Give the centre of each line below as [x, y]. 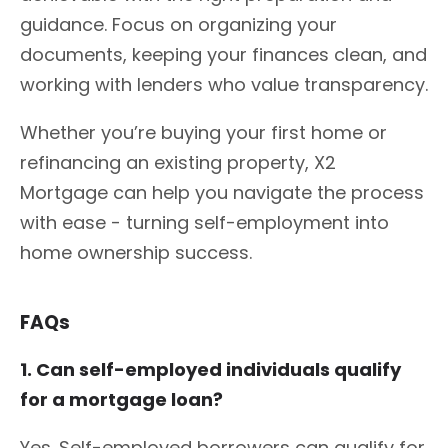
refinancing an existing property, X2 [178, 162]
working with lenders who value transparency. [224, 84]
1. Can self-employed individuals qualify [210, 369]
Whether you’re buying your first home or [203, 132]
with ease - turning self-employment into [204, 222]
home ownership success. [136, 252]
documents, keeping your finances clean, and [223, 54]
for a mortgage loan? [121, 399]
